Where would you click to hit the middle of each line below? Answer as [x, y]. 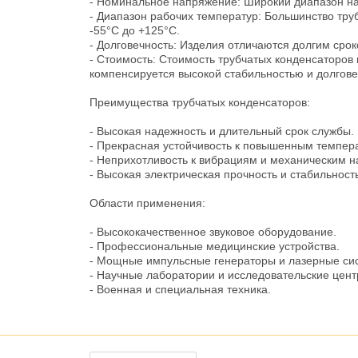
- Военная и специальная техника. [180, 290]
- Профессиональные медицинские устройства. [215, 247]
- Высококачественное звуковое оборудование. [213, 232]
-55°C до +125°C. [135, 31]
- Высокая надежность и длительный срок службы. [222, 131]
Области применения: [147, 203]
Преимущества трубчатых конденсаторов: [200, 103]
